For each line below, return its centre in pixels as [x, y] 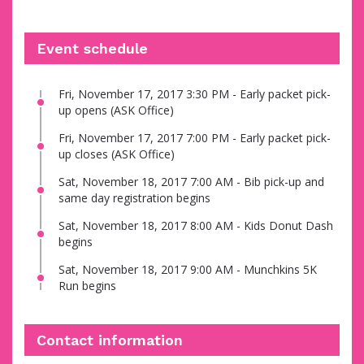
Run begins [87, 286]
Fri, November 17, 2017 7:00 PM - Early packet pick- [195, 138]
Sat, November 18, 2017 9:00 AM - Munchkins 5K [188, 270]
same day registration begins [134, 198]
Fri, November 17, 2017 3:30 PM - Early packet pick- [195, 94]
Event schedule [92, 49]
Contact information [110, 340]
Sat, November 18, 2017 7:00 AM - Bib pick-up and [191, 182]
